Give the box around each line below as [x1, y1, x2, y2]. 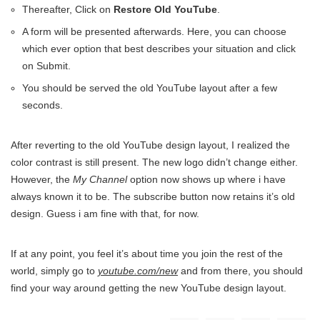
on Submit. [22, 60, 71, 72]
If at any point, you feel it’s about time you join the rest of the [11, 248, 283, 260]
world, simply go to [11, 265, 98, 277]
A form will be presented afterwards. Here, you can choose [22, 26, 286, 38]
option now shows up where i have [127, 174, 286, 186]
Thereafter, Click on [22, 4, 114, 16]
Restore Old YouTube [114, 4, 217, 16]
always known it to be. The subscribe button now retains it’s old [11, 191, 295, 203]
